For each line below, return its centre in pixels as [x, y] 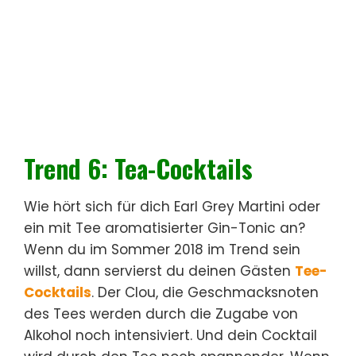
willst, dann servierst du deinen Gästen [159, 271]
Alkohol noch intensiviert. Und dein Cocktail [170, 335]
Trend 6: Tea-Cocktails [138, 168]
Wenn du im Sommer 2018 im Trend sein [162, 249]
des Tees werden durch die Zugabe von [161, 313]
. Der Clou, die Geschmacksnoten [205, 292]
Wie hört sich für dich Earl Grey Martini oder [172, 206]
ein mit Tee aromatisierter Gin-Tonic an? [164, 228]
